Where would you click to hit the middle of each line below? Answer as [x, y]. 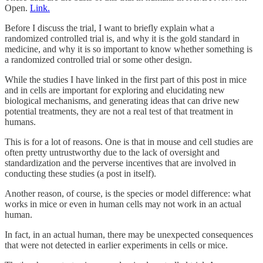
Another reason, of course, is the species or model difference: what [128, 194]
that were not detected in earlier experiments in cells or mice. [116, 245]
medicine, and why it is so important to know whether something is [129, 49]
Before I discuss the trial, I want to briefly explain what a [109, 28]
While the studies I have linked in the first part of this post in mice [126, 80]
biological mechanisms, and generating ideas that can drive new [122, 101]
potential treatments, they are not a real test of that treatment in [119, 112]
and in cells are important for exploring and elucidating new [115, 90]
